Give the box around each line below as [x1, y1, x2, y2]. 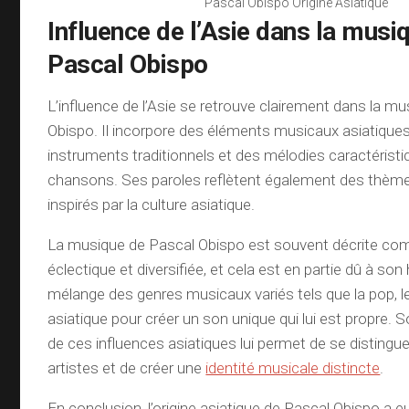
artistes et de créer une [47, 359, 206, 377]
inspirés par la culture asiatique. [47, 195, 256, 214]
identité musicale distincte [205, 359, 381, 377]
